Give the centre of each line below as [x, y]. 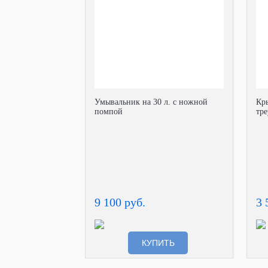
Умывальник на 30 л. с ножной [151, 102]
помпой [109, 112]
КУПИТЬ [158, 243]
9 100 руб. [120, 202]
